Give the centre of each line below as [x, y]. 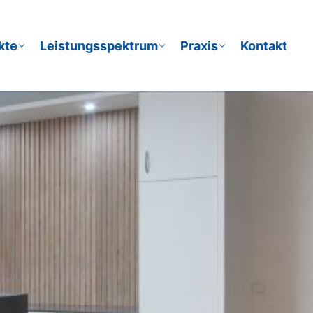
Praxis [199, 45]
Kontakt [264, 45]
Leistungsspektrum [99, 45]
